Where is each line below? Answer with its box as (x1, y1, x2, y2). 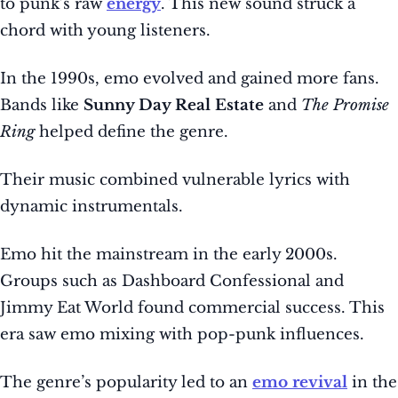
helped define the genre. (35, 123, 228, 142)
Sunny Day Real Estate (84, 96, 264, 115)
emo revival (252, 373, 347, 393)
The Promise (301, 96, 389, 115)
